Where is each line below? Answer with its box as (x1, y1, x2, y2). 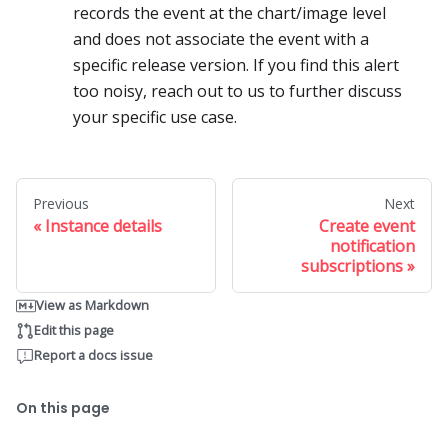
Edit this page (34, 321, 114, 340)
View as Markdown (36, 296, 149, 315)
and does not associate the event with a (73, 28, 369, 51)
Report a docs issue (34, 346, 153, 365)
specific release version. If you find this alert (73, 54, 399, 77)
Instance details (45, 215, 162, 238)
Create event (319, 215, 415, 238)
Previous (33, 194, 89, 214)
